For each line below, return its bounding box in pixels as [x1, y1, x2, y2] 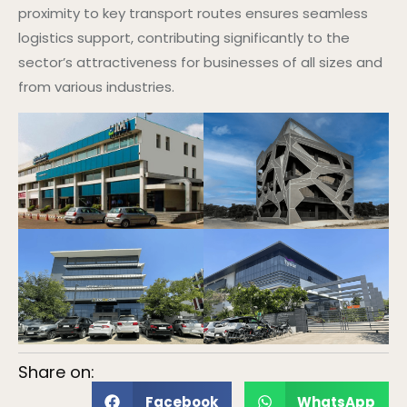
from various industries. [18, 77, 174, 97]
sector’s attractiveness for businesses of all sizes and [18, 53, 382, 73]
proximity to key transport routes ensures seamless [18, 4, 368, 24]
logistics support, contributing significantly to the [18, 28, 350, 48]
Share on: [18, 361, 94, 383]
